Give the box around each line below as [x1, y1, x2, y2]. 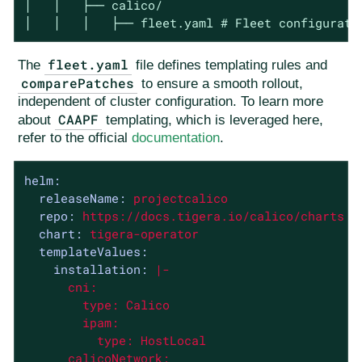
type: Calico [23, 296, 170, 313]
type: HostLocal [23, 331, 206, 348]
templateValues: [38, 242, 148, 259]
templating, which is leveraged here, [102, 112, 324, 128]
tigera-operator [89, 225, 199, 242]
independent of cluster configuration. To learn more [18, 93, 323, 109]
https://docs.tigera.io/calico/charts [82, 207, 344, 224]
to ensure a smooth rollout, [137, 75, 304, 91]
